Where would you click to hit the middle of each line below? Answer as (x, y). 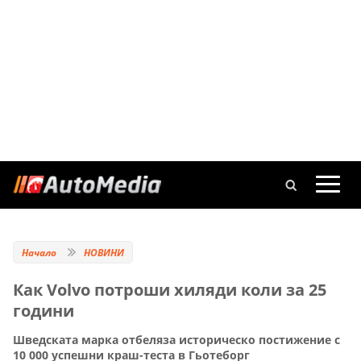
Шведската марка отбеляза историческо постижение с (176, 340)
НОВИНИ (104, 253)
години (44, 311)
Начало (39, 253)
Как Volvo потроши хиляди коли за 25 (170, 290)
